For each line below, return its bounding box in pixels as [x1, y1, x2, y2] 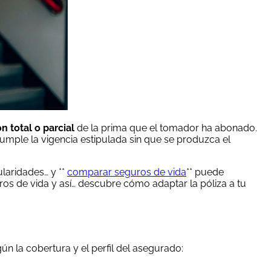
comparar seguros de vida [67, 166, 186, 178]
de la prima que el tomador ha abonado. [74, 122, 257, 134]
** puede [186, 166, 224, 178]
